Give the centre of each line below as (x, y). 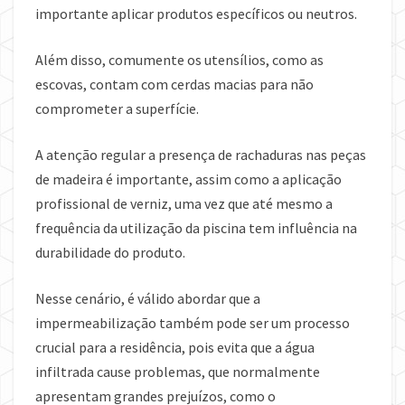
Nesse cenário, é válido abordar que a (148, 298)
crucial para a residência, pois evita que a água (175, 347)
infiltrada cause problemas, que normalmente (178, 371)
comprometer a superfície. (117, 108)
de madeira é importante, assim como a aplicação (188, 179)
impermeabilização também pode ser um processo (193, 322)
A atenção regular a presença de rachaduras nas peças (201, 154)
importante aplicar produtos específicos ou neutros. (196, 13)
